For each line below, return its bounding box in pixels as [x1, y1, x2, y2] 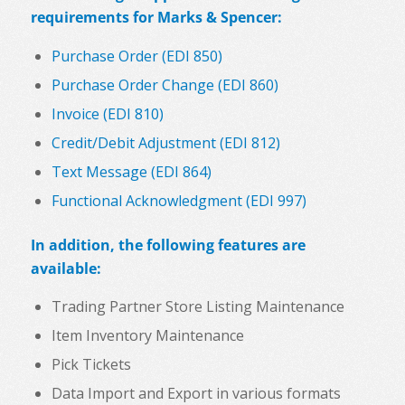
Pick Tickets [51, 354, 131, 375]
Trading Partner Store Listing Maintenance [51, 297, 344, 317]
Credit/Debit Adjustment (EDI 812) [51, 132, 280, 153]
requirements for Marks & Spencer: [30, 7, 282, 28]
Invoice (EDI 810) [51, 103, 164, 124]
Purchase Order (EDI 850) [51, 45, 222, 66]
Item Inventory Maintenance [51, 325, 244, 346]
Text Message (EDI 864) [51, 161, 212, 182]
